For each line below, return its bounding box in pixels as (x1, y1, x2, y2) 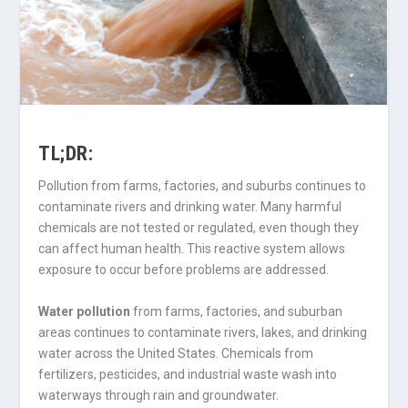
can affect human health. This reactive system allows (38, 241, 346, 257)
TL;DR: (38, 142, 94, 166)
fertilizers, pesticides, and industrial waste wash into (38, 366, 338, 382)
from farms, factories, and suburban (130, 303, 343, 319)
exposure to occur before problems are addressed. (38, 262, 330, 278)
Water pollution (38, 303, 131, 319)
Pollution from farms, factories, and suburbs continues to (38, 178, 367, 194)
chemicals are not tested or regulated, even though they (38, 220, 360, 236)
